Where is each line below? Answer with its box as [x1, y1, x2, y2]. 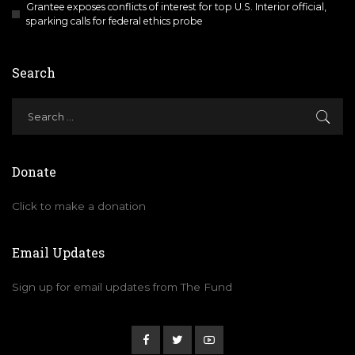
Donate [12, 162, 56, 180]
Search [12, 63, 55, 81]
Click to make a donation [12, 199, 146, 212]
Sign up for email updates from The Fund [12, 280, 232, 293]
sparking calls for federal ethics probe [26, 14, 203, 27]
